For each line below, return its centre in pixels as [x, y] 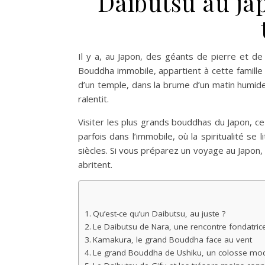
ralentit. [93, 99]
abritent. [95, 164]
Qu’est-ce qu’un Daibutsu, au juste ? [159, 214]
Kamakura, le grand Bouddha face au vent [172, 240]
